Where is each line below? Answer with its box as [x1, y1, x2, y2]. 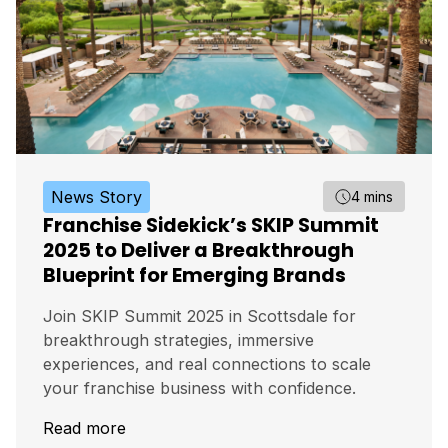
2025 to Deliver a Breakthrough [43, 236, 354, 264]
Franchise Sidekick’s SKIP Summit [43, 211, 379, 239]
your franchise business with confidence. [43, 377, 356, 398]
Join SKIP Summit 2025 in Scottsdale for [43, 305, 356, 326]
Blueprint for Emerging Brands [43, 261, 346, 289]
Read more [43, 418, 126, 439]
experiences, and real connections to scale [43, 353, 371, 374]
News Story [51, 186, 143, 207]
